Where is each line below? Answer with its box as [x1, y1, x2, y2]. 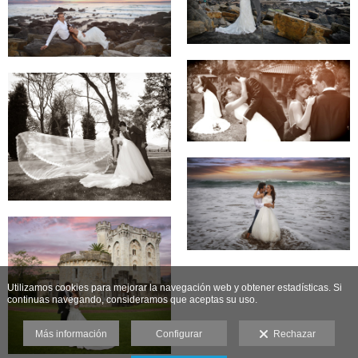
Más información [35, 328, 107, 340]
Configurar [156, 328, 202, 340]
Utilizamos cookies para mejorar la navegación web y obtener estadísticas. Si [6, 282, 342, 293]
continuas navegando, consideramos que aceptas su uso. [6, 294, 257, 305]
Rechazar [268, 328, 316, 340]
